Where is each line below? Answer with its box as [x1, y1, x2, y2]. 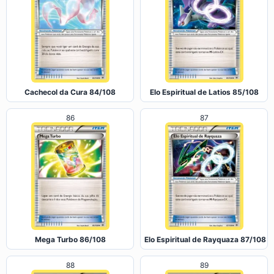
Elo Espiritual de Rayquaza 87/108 [144, 234, 266, 244]
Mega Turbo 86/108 [34, 234, 106, 244]
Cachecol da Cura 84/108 [24, 87, 116, 97]
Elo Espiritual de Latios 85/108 [149, 87, 259, 97]
